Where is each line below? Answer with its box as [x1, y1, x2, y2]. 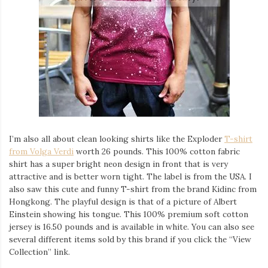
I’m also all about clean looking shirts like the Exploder [9, 133, 224, 144]
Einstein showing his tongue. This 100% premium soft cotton [9, 208, 248, 220]
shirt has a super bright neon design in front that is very [9, 158, 228, 169]
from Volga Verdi [9, 145, 74, 157]
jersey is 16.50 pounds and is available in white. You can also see [9, 221, 254, 232]
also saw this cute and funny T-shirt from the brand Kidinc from [9, 183, 257, 194]
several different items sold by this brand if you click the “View [9, 233, 251, 245]
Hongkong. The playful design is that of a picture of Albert [9, 196, 237, 207]
